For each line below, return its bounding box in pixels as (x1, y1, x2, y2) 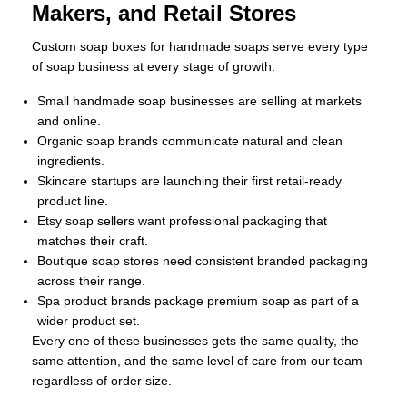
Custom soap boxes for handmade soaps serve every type (32, 39, 368, 55)
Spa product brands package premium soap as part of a (37, 293, 359, 309)
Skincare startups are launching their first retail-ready (37, 174, 342, 189)
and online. (37, 114, 101, 129)
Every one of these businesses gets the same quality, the (32, 333, 359, 349)
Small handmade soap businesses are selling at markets (37, 94, 362, 109)
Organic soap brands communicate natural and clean (37, 134, 342, 149)
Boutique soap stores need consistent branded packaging (37, 253, 368, 269)
